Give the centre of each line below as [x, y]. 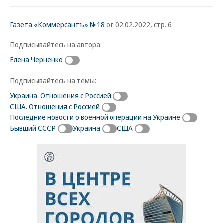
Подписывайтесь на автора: [56, 44]
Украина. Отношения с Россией [60, 95]
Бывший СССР [33, 128]
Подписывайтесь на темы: [53, 80]
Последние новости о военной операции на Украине [95, 117]
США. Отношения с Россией [55, 106]
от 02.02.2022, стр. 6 [138, 24]
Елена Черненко [36, 59]
